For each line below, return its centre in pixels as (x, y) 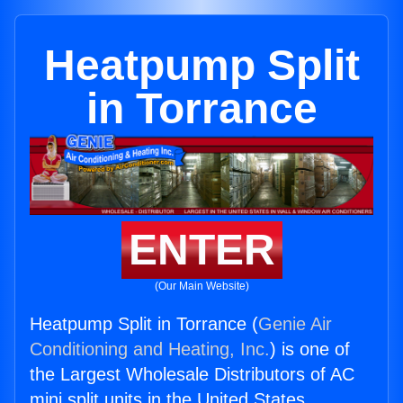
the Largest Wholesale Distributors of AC (192, 375)
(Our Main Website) (201, 287)
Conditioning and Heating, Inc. (150, 349)
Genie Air (295, 324)
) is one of (310, 349)
